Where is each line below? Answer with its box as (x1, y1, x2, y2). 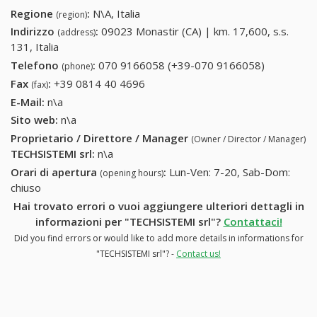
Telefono (11, 58, 62, 73)
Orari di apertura (11, 164, 100, 179)
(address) (57, 26, 96, 39)
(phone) (62, 60, 93, 73)
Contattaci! (223, 214, 282, 229)
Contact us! (176, 247, 221, 260)
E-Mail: (11, 94, 45, 109)
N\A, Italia (93, 6, 140, 21)
